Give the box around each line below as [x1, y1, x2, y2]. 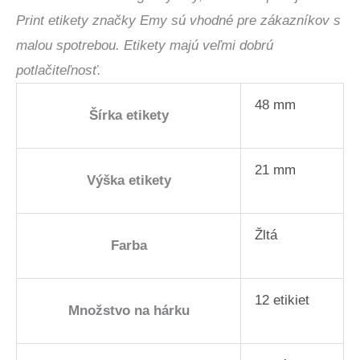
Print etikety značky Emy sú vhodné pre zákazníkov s [16, 13, 341, 29]
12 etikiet [255, 292, 309, 309]
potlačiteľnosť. [16, 63, 101, 79]
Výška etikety [86, 173, 171, 189]
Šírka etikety [88, 108, 169, 124]
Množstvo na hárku [67, 303, 190, 319]
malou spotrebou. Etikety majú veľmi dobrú [16, 38, 273, 54]
